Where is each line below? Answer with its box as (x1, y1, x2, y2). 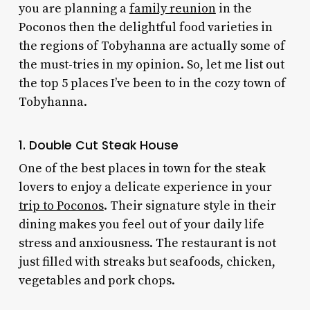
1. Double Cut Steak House (18, 136, 179, 154)
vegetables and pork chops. (18, 272, 178, 289)
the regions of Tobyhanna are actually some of (18, 37, 285, 54)
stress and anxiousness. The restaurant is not (18, 235, 276, 251)
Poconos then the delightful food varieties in (18, 19, 273, 35)
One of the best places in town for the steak (18, 160, 266, 176)
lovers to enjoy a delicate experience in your (18, 179, 272, 195)
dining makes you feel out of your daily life (18, 216, 264, 232)
